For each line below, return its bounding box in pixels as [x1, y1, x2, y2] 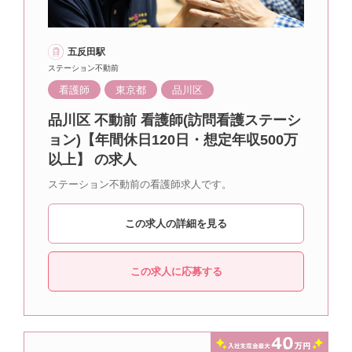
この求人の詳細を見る [125, 218, 227, 229]
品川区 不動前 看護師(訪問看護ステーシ [48, 112, 301, 128]
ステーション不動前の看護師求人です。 [48, 178, 232, 190]
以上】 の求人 [48, 152, 137, 167]
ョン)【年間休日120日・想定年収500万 [48, 132, 298, 148]
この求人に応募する [130, 266, 222, 277]
